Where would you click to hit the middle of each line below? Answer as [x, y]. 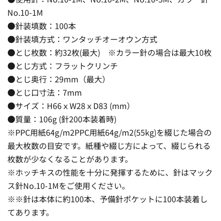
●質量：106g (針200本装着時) [62, 119]
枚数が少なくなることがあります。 [70, 159]
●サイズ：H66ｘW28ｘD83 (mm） [71, 105]
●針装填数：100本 [42, 25]
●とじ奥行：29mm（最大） [59, 79]
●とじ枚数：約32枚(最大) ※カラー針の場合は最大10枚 [110, 52]
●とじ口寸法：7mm [45, 92]
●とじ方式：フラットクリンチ [63, 65]
